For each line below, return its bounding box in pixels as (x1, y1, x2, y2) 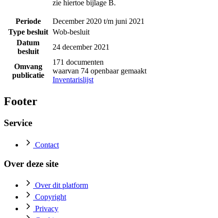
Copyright (35, 193, 66, 201)
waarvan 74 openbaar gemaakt (53, 66, 146, 75)
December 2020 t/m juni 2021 (53, 17, 145, 25)
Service (4, 118, 32, 128)
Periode (15, 17, 41, 25)
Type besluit (8, 27, 48, 36)
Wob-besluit (53, 27, 90, 36)
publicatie (12, 71, 44, 79)
